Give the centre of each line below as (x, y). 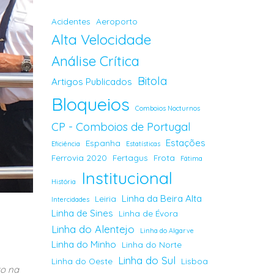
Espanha (103, 143)
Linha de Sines (82, 213)
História (63, 182)
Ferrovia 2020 (79, 158)
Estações (185, 143)
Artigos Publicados (91, 82)
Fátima (191, 158)
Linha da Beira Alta (161, 198)
